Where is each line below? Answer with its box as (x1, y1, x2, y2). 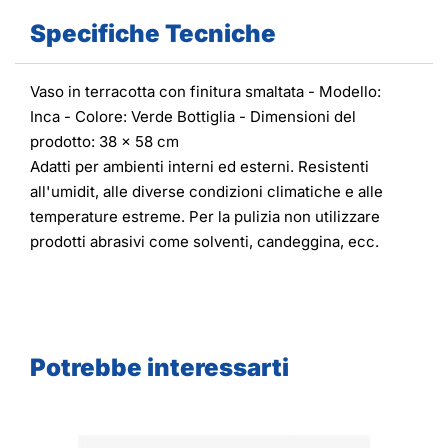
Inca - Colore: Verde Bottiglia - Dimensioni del (30, 107, 356, 127)
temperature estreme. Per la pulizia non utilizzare (30, 207, 380, 227)
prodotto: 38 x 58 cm (30, 132, 179, 152)
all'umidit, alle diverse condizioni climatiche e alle (30, 182, 383, 202)
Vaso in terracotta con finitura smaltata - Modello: (30, 82, 381, 102)
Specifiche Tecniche (30, 19, 276, 49)
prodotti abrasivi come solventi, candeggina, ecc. (30, 232, 379, 252)
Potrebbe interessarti (30, 353, 289, 383)
